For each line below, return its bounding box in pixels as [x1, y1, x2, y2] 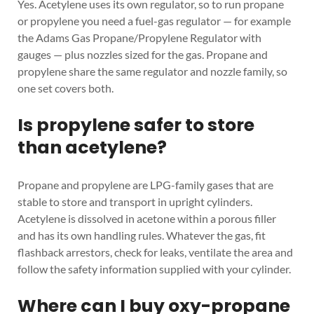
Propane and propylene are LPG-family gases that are [18, 178, 274, 192]
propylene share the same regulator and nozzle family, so [18, 64, 288, 78]
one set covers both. [18, 81, 114, 95]
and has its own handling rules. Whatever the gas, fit [18, 228, 266, 243]
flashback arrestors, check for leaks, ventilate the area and [18, 245, 294, 259]
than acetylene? [18, 135, 168, 160]
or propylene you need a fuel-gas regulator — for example [18, 13, 292, 27]
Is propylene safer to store [18, 112, 255, 137]
